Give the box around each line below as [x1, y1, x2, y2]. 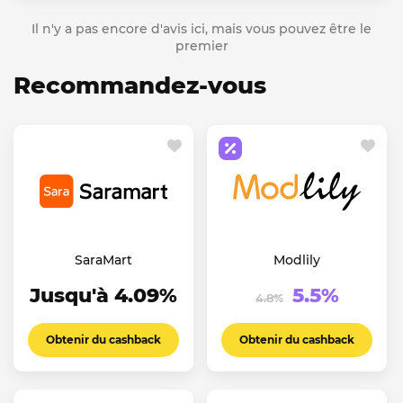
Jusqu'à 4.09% [30, 282, 177, 308]
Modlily [273, 251, 320, 268]
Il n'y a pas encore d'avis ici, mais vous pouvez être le [31, 20, 372, 37]
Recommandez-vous [13, 70, 266, 100]
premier [175, 37, 228, 54]
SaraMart [75, 251, 132, 268]
